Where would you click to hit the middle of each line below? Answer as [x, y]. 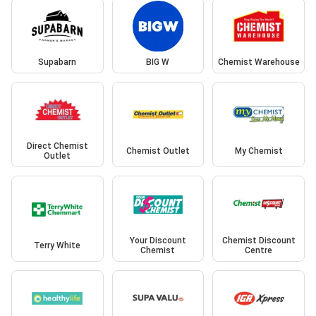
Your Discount [158, 240]
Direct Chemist [57, 146]
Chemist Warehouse [259, 62]
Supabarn [57, 62]
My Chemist [259, 151]
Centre [259, 250]
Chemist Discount [259, 240]
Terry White [57, 245]
